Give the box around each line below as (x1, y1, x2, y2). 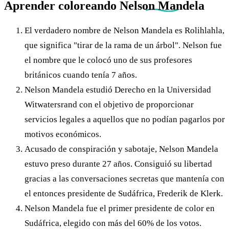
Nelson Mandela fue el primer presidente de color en (25, 203, 215, 213)
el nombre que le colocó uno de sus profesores (25, 55, 192, 65)
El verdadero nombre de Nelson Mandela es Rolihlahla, (25, 25, 224, 35)
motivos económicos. (25, 129, 101, 139)
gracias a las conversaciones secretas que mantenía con (25, 173, 224, 184)
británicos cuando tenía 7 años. (25, 70, 137, 80)
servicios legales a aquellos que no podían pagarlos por (25, 114, 225, 124)
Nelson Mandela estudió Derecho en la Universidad (25, 84, 211, 95)
